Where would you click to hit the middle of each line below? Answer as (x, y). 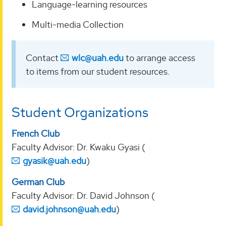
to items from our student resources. (98, 71)
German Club (38, 182)
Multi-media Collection (78, 24)
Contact (43, 58)
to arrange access (159, 58)
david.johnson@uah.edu (69, 209)
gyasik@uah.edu (54, 161)
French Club (36, 133)
